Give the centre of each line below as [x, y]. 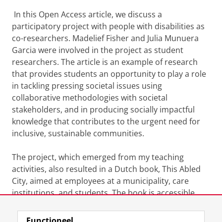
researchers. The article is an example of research [105, 62]
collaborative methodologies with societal [90, 98]
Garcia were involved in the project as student [98, 50]
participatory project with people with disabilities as [108, 26]
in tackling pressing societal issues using [87, 86]
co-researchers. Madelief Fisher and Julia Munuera [105, 38]
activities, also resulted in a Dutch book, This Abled [106, 169]
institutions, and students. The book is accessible [103, 193]
